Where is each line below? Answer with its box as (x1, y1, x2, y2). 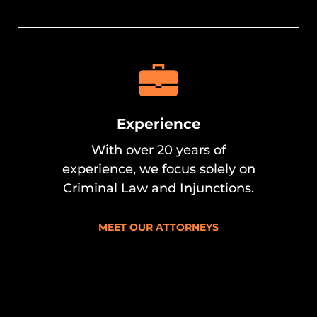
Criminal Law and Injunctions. (63, 180, 254, 197)
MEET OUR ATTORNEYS (98, 221, 219, 234)
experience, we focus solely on (62, 161, 255, 178)
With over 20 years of (91, 142, 226, 158)
